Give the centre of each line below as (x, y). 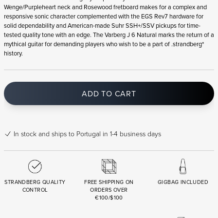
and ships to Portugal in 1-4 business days (100, 134)
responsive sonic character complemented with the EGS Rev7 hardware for (104, 16)
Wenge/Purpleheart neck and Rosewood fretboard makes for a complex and (105, 7)
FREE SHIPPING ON (109, 182)
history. (13, 53)
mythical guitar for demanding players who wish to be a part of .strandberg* (104, 44)
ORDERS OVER (109, 190)
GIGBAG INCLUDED (183, 182)
